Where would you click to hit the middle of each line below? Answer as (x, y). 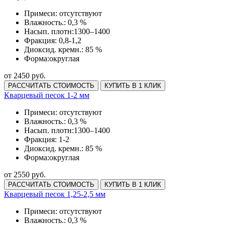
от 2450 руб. (25, 75)
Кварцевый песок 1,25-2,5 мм (55, 194)
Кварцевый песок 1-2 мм (47, 95)
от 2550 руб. (25, 174)
